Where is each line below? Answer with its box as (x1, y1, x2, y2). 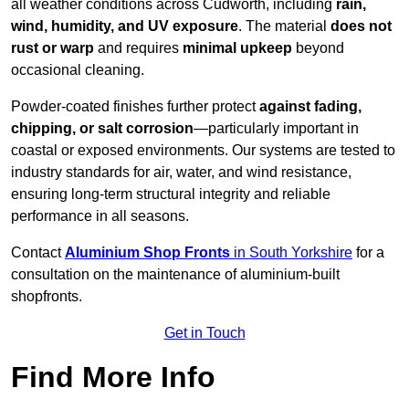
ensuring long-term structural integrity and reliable (11, 186, 330, 203)
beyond (292, 40, 344, 57)
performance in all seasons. (11, 208, 189, 225)
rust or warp (11, 40, 98, 57)
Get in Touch (163, 325, 246, 341)
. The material (238, 18, 330, 35)
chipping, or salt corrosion (11, 121, 194, 137)
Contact (11, 245, 65, 261)
